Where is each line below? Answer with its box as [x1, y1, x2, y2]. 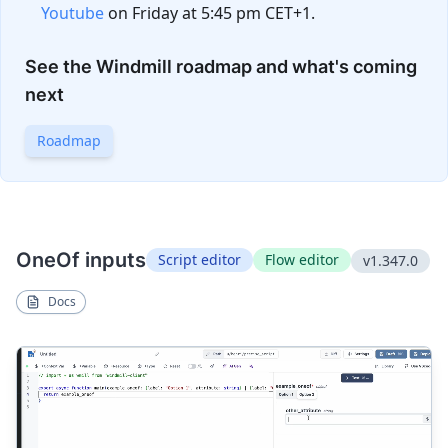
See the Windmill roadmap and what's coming [25, 56, 417, 77]
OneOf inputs [16, 248, 146, 272]
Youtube [41, 2, 104, 24]
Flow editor [265, 250, 339, 269]
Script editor [158, 250, 241, 269]
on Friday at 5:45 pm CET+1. [108, 2, 315, 24]
